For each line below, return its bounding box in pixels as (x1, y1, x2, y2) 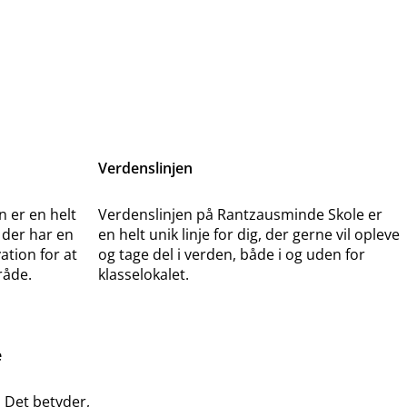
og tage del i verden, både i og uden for (98, 244, 365, 265)
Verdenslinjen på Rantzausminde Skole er (98, 204, 382, 225)
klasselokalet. (98, 264, 189, 285)
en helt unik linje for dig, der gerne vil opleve (98, 224, 400, 245)
